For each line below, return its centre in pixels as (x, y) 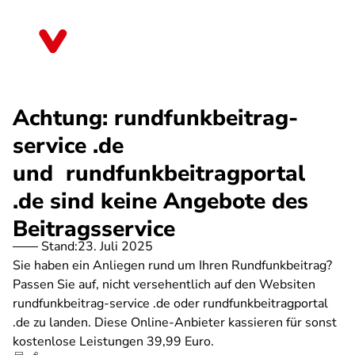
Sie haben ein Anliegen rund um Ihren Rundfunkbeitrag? (172, 265)
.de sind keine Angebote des (160, 201)
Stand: (59, 246)
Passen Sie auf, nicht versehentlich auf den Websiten (164, 284)
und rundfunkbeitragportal (159, 174)
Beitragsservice (94, 229)
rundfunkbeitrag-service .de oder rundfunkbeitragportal (170, 303)
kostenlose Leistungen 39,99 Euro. (113, 342)
